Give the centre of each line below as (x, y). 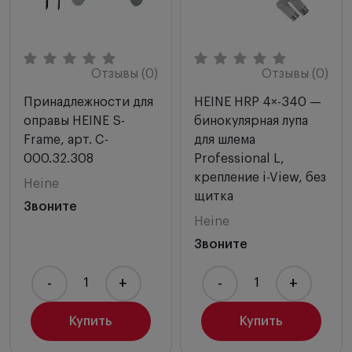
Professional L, (239, 158)
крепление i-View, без (260, 177)
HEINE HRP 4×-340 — (258, 102)
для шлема (225, 139)
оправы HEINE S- (74, 121)
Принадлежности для (88, 102)
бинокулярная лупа (251, 121)
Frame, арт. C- (66, 139)
